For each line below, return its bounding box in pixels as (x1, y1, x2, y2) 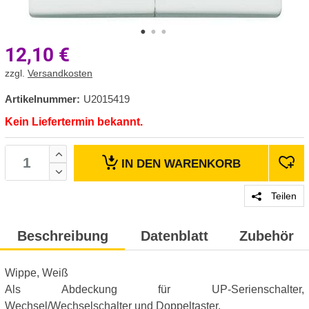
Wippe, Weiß (5, 267, 68, 279)
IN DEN (121, 157, 164, 170)
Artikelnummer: (5, 93, 80, 105)
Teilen (268, 190, 297, 201)
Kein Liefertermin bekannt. (5, 116, 143, 128)
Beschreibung (17, 228, 108, 243)
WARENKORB (163, 157, 241, 170)
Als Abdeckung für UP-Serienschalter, (5, 283, 304, 295)
